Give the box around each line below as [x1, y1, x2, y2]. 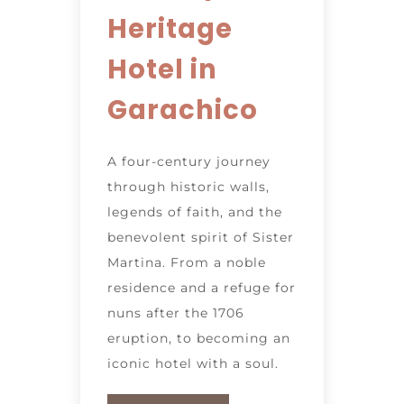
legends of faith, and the [107, 204, 282, 221]
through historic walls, [107, 179, 270, 196]
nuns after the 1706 [107, 305, 244, 322]
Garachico [107, 92, 258, 129]
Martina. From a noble [107, 254, 266, 271]
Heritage [107, 11, 233, 48]
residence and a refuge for [107, 280, 296, 297]
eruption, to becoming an [107, 330, 290, 347]
